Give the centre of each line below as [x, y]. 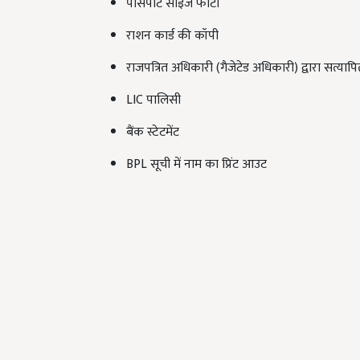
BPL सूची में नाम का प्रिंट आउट [196, 165]
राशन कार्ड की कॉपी [172, 36]
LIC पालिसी [153, 100]
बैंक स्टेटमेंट [153, 133]
